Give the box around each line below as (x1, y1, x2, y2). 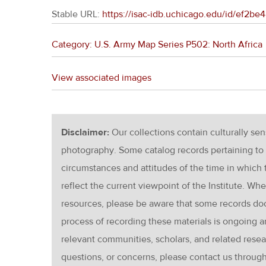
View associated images (52, 72, 151, 84)
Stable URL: (52, 8, 102, 20)
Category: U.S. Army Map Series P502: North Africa (52, 39, 262, 50)
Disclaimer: (61, 126, 112, 138)
